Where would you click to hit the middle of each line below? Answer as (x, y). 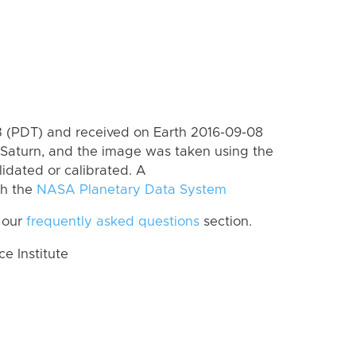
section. (226, 222)
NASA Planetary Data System (132, 190)
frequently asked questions (113, 222)
